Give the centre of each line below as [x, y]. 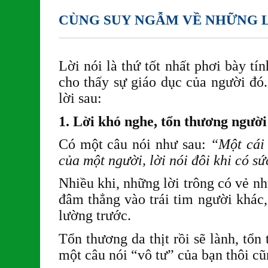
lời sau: [80, 98]
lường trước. [95, 216]
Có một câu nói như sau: [135, 144]
